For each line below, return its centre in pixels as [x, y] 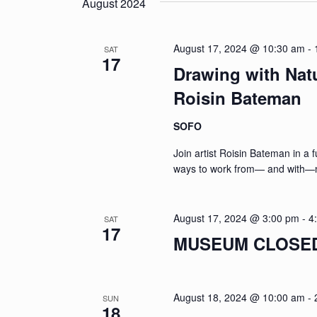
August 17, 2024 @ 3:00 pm [237, 218]
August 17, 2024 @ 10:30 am [240, 48]
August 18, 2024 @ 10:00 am [240, 297]
